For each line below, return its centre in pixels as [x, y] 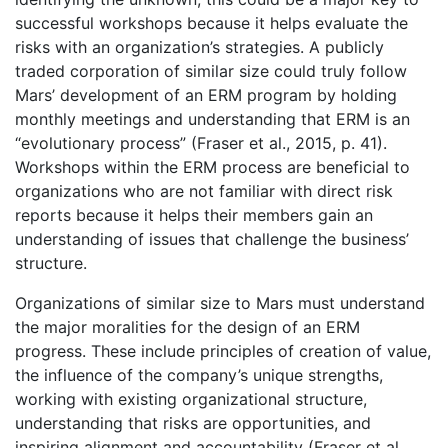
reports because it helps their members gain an [194, 214]
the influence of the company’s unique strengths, [199, 374]
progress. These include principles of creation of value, [223, 350]
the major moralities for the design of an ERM [187, 326]
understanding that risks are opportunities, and [193, 422]
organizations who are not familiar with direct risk [204, 190]
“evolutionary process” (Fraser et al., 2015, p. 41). [201, 142]
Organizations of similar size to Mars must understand [220, 302]
